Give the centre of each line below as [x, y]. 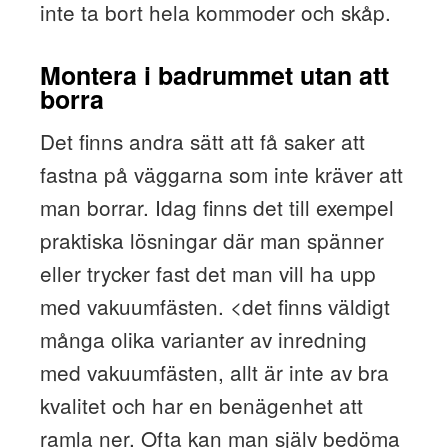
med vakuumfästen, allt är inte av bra [214, 372]
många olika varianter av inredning [203, 339]
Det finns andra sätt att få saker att [202, 141]
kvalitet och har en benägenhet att [201, 405]
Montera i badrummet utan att [214, 74]
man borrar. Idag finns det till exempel [216, 207]
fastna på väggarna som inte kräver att [221, 174]
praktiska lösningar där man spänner [211, 240]
